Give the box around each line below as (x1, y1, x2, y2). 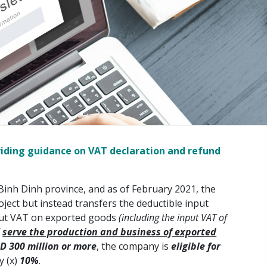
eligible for (171, 240, 221, 253)
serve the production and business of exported (2, 225, 217, 239)
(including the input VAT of (119, 211, 228, 225)
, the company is (97, 240, 172, 253)
